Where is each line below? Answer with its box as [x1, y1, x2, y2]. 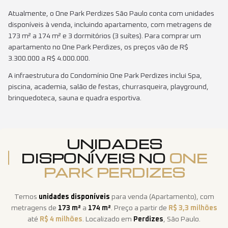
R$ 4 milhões [40, 216, 82, 223]
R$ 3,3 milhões [168, 205, 217, 212]
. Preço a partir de [110, 205, 168, 212]
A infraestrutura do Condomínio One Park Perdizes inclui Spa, [8, 72, 202, 80]
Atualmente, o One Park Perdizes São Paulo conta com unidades [8, 10, 214, 18]
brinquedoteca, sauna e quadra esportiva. [8, 95, 141, 102]
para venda [111, 193, 148, 201]
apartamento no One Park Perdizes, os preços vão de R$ [8, 44, 188, 51]
